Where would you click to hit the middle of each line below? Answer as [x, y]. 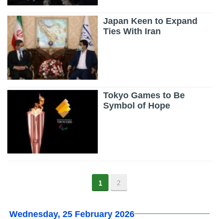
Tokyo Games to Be [144, 95]
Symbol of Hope [137, 105]
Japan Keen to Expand [151, 21]
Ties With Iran [132, 32]
